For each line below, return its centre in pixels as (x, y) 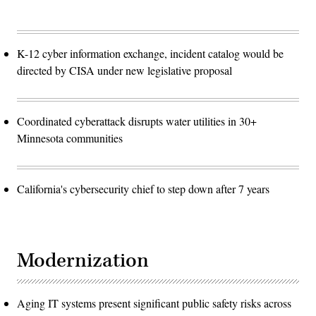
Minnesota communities (70, 138)
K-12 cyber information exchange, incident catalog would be (150, 53)
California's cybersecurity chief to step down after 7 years (143, 188)
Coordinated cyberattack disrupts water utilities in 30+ (137, 121)
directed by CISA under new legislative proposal (124, 70)
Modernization (83, 260)
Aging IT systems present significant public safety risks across (154, 303)
